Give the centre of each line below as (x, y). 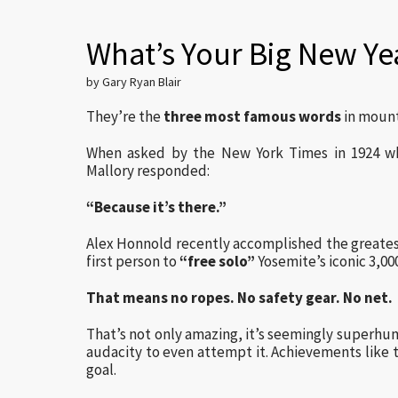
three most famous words (252, 116)
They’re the (125, 116)
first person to (133, 261)
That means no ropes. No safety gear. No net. (239, 298)
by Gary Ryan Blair (134, 82)
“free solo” (217, 261)
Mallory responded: (148, 171)
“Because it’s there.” (156, 207)
